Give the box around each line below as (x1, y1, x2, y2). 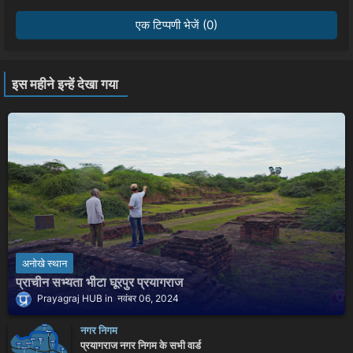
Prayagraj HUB (37, 292, 102, 305)
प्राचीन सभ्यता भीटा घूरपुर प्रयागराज (16, 274, 183, 291)
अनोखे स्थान (22, 257, 67, 270)
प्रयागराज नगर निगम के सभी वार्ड (80, 339, 201, 351)
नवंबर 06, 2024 (117, 292, 179, 305)
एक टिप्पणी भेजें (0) (136, 17, 217, 32)
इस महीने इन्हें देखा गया (12, 76, 118, 92)
